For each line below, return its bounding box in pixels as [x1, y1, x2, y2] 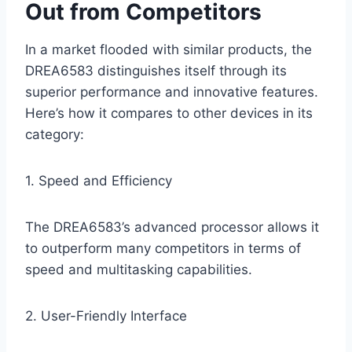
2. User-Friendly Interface [25, 308, 187, 324]
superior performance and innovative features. [25, 84, 318, 101]
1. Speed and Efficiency [25, 173, 172, 189]
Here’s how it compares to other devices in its [25, 105, 313, 122]
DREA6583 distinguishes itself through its [25, 63, 287, 79]
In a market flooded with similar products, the [25, 42, 312, 58]
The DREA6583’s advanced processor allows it [25, 219, 319, 236]
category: [25, 126, 84, 143]
